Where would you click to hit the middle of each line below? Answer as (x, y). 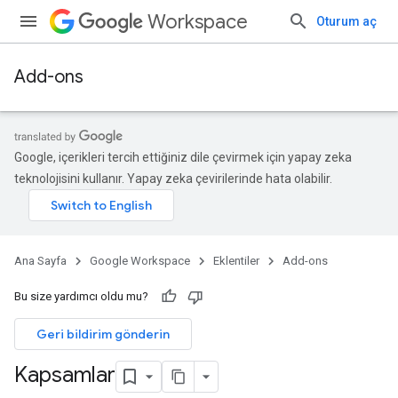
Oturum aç (346, 21)
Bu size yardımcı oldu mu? (81, 296)
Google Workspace (140, 261)
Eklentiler (236, 261)
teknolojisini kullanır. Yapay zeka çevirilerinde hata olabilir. (173, 179)
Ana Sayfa (40, 261)
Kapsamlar (65, 375)
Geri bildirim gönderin (103, 334)
